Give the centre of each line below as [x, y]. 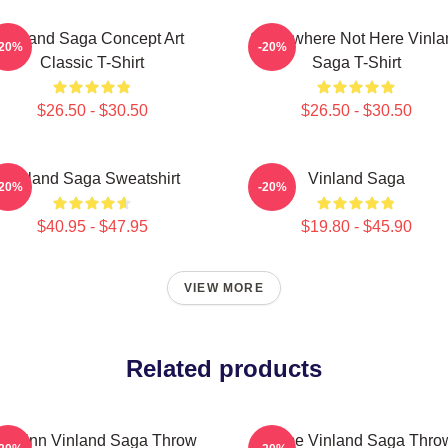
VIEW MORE [224, 288]
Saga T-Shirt [356, 62]
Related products [224, 368]
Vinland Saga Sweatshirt [92, 178]
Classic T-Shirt [92, 62]
